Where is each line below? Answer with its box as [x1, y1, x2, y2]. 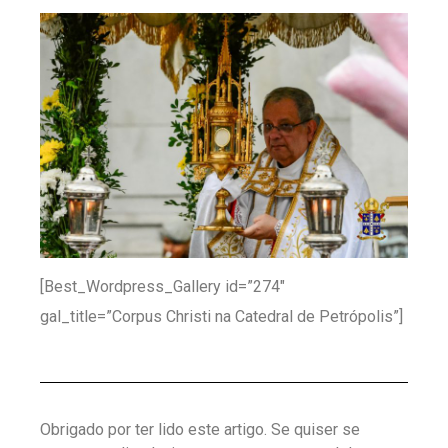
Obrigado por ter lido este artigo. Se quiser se [40, 419, 360, 439]
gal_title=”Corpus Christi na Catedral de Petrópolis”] [40, 307, 403, 327]
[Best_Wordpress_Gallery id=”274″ [40, 277, 285, 297]
